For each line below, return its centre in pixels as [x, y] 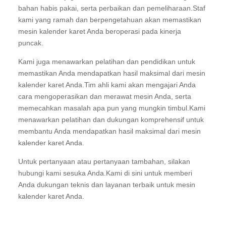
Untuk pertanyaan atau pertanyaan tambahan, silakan [104, 161]
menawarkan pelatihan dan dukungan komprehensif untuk [111, 120]
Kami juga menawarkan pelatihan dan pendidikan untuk [107, 62]
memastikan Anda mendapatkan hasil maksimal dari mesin [112, 73]
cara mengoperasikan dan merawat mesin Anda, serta [105, 96]
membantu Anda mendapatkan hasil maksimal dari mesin [109, 131]
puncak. [31, 43]
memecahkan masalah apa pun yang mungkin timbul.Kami [112, 108]
